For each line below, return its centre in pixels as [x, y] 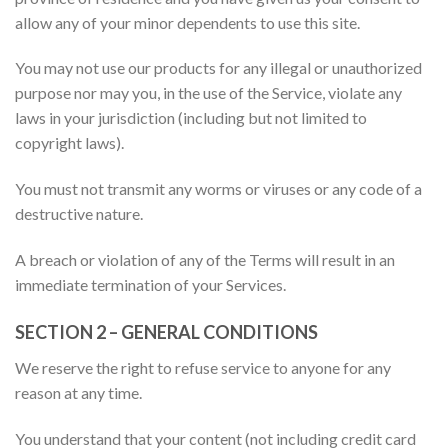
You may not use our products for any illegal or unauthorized [218, 68]
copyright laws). [69, 143]
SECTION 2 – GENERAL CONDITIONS [166, 331]
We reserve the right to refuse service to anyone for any [203, 367]
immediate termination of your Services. [150, 285]
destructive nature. [79, 214]
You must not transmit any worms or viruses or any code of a [218, 189]
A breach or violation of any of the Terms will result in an [205, 260]
